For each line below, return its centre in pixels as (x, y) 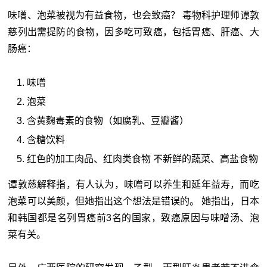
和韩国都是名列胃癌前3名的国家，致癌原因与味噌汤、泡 (133, 218)
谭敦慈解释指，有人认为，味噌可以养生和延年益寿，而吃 (133, 185)
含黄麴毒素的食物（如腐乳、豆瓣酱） (108, 121)
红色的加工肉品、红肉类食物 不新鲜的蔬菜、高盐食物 (143, 159)
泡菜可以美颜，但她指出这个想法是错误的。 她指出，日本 (133, 201)
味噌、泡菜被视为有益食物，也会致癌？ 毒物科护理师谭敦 (133, 15)
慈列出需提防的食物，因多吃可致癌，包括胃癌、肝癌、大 (133, 32)
